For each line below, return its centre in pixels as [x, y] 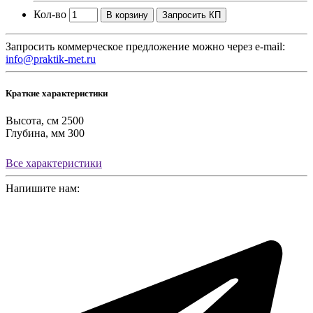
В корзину [127, 15]
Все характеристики [54, 163]
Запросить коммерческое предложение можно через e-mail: [145, 46]
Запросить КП [191, 15]
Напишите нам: [43, 189]
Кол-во [50, 14]
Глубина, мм [35, 133]
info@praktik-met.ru [51, 59]
